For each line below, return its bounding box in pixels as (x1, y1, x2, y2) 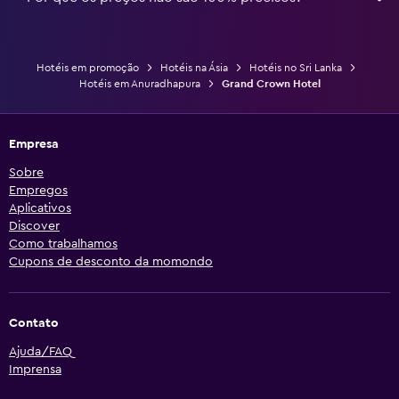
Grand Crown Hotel (221, 77, 321, 89)
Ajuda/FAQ (9, 345, 72, 358)
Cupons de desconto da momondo (9, 255, 213, 268)
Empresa (9, 137, 59, 151)
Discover (9, 219, 60, 232)
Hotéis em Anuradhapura (78, 77, 200, 89)
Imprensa (9, 362, 61, 376)
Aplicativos (9, 201, 71, 215)
